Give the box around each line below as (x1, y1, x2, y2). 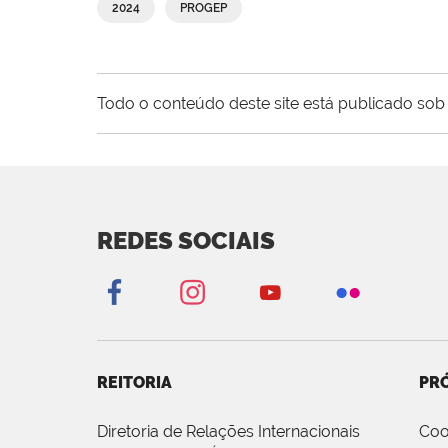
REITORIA (97, 373, 172, 393)
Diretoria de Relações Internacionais (97, 422, 360, 442)
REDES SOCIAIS (97, 226, 275, 256)
